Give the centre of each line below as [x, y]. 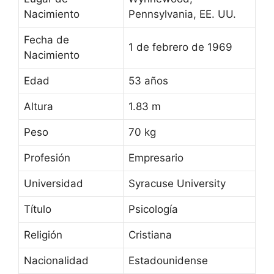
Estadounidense [168, 261]
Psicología [153, 209]
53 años [148, 81]
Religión [43, 235]
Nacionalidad [56, 261]
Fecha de [46, 40]
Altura [39, 107]
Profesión [47, 158]
